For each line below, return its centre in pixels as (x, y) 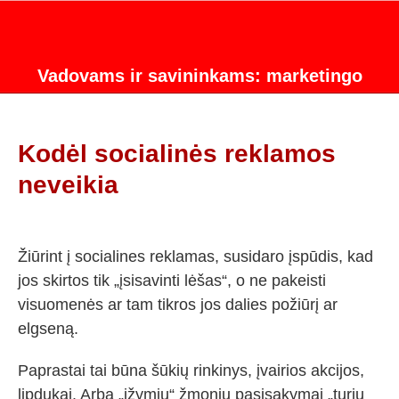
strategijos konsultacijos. (199, 102)
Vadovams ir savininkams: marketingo (199, 76)
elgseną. (48, 329)
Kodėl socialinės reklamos (177, 154)
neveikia (68, 185)
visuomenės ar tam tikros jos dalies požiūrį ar (178, 305)
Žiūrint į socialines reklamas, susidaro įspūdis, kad (195, 256)
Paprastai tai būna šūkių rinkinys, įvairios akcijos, (191, 370)
